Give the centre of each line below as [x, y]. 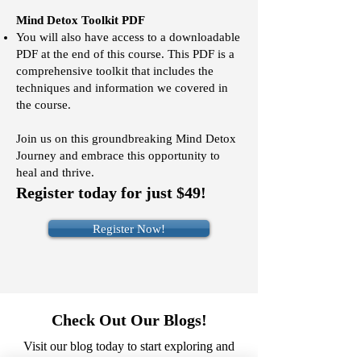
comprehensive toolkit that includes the [115, 71]
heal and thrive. [55, 172]
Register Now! [129, 228]
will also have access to [98, 37]
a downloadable [200, 37]
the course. [44, 105]
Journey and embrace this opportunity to [118, 156]
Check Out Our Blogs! [129, 320]
